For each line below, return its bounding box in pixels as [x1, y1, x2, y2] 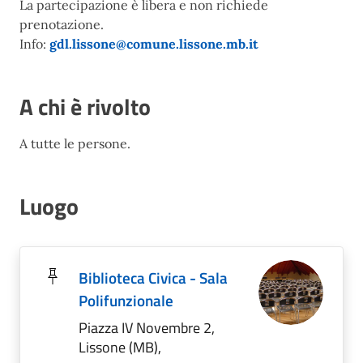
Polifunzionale [79, 288, 173, 312]
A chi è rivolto [19, 89, 151, 124]
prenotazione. [19, 16, 104, 32]
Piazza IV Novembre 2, [79, 317, 215, 339]
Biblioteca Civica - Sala [79, 266, 228, 289]
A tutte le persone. [19, 135, 130, 152]
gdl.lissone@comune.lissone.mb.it [49, 36, 258, 52]
